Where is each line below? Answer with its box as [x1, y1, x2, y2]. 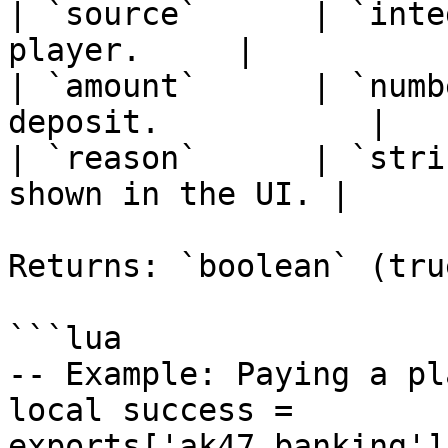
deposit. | [8, 104, 388, 140]
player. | [8, 32, 255, 68]
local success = [8, 392, 293, 428]
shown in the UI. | [8, 176, 350, 212]
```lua [8, 320, 122, 356]
